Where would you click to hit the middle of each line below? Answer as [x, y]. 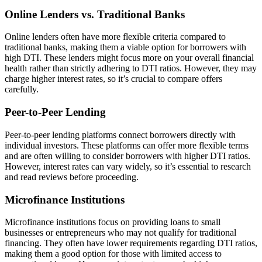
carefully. [22, 89]
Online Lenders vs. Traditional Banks [95, 14]
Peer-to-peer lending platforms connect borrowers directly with [120, 135]
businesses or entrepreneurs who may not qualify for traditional [120, 233]
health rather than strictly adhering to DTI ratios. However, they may [131, 68]
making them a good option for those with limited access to [113, 254]
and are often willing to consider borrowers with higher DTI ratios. [127, 156]
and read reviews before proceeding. [72, 177]
